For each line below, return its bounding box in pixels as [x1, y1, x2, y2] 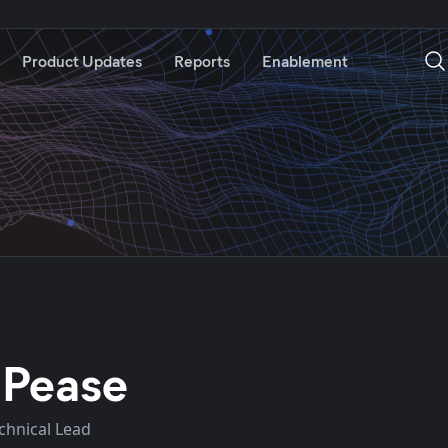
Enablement [262, 50, 348, 71]
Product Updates [22, 50, 142, 71]
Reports [174, 50, 230, 71]
